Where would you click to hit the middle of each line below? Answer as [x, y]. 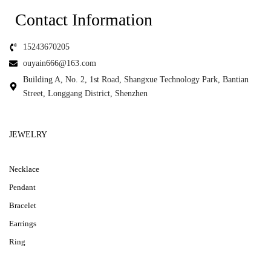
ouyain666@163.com [59, 63]
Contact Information [84, 20]
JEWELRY [28, 135]
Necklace [24, 169]
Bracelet [23, 205]
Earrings [23, 224]
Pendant [22, 187]
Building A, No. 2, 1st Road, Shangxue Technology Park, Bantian [135, 80]
